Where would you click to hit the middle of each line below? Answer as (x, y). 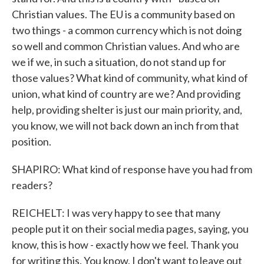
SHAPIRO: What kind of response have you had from (132, 169)
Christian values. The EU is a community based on (123, 14)
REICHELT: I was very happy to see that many (116, 213)
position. (32, 141)
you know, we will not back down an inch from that (126, 126)
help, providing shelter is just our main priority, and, (127, 110)
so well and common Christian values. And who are (126, 46)
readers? (32, 185)
